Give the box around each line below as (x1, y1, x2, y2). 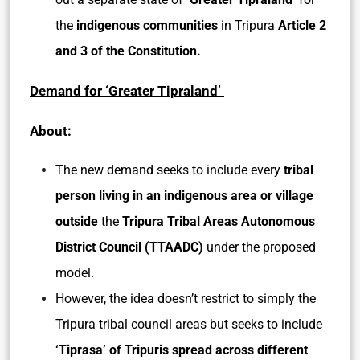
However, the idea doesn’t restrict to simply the (55, 291, 316, 306)
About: (30, 123, 72, 139)
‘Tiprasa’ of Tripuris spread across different (55, 342, 308, 358)
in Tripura (221, 18, 275, 33)
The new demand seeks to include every (55, 162, 280, 178)
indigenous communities (73, 18, 221, 33)
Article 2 (275, 18, 326, 33)
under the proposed (207, 239, 316, 255)
